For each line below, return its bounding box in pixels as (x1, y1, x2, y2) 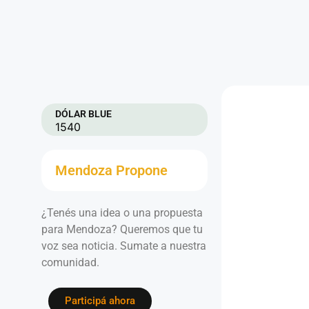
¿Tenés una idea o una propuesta (41, 206, 203, 219)
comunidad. (41, 256, 99, 269)
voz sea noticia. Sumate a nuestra (41, 239, 206, 252)
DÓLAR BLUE (55, 108, 112, 119)
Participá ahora (65, 295, 135, 308)
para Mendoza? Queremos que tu (41, 223, 203, 236)
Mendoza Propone (55, 162, 168, 179)
